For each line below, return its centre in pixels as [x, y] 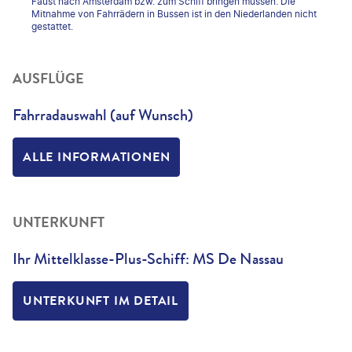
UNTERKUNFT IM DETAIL [101, 301]
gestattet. [52, 26]
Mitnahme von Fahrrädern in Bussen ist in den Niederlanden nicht [174, 13]
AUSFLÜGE [48, 78]
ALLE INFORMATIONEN [97, 157]
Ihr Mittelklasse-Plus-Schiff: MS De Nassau [148, 258]
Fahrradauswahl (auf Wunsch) [103, 115]
